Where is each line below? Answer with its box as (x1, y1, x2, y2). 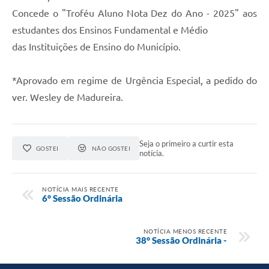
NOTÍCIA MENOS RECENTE (143, 227, 227, 235)
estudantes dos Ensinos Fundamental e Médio (12, 25, 208, 36)
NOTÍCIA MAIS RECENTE (42, 185, 118, 193)
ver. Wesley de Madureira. (12, 92, 123, 103)
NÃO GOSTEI (91, 145, 131, 153)
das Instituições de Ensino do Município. (12, 41, 181, 53)
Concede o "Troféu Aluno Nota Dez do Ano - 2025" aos (12, 8, 257, 19)
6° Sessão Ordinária (42, 192, 122, 204)
